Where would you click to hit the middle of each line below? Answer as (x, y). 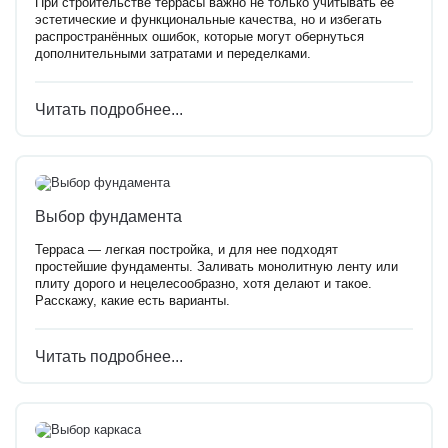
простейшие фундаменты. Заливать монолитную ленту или (216, 267)
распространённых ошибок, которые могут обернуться (199, 36)
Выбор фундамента (108, 216)
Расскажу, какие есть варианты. (132, 301)
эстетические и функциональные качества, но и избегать (208, 19)
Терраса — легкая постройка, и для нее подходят (186, 250)
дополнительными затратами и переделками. (173, 53)
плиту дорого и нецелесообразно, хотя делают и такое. (203, 284)
